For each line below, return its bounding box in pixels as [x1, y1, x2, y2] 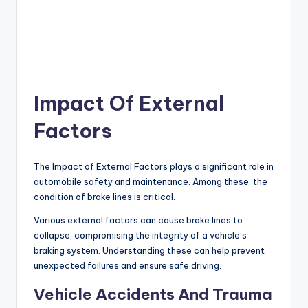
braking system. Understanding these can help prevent [34, 244, 265, 256]
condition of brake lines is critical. [34, 190, 175, 202]
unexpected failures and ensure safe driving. [34, 259, 221, 271]
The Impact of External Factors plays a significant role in [34, 160, 274, 172]
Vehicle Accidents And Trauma [34, 284, 272, 304]
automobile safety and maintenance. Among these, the [34, 175, 267, 187]
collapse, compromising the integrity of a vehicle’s [34, 229, 247, 241]
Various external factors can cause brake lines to [34, 214, 243, 225]
